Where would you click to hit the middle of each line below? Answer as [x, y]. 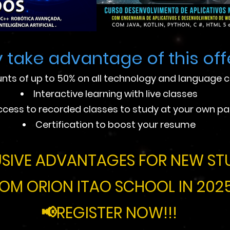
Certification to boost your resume [116, 124]
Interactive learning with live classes [116, 94]
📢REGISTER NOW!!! [109, 213]
